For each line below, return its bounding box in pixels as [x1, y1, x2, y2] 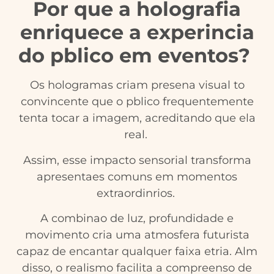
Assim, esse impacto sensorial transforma [23, 153, 251, 167]
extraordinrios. [96, 186, 178, 200]
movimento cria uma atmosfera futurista [24, 228, 250, 242]
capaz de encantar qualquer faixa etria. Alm [17, 244, 257, 258]
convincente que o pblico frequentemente [20, 95, 254, 109]
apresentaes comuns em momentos [37, 169, 237, 183]
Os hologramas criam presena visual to [29, 78, 245, 92]
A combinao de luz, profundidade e [40, 211, 234, 225]
